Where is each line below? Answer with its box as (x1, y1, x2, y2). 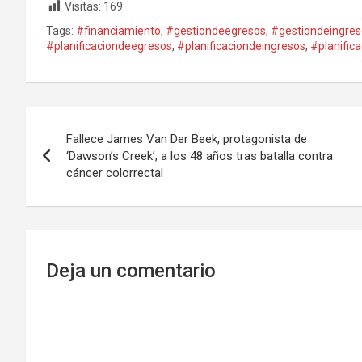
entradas (25, 173, 126, 204)
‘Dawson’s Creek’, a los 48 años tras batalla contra (66, 149, 333, 164)
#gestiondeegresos (166, 24, 266, 38)
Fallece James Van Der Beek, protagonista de (66, 132, 307, 147)
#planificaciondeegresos (46, 40, 172, 53)
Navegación (25, 107, 161, 138)
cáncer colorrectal (66, 166, 163, 181)
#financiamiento (76, 24, 161, 38)
